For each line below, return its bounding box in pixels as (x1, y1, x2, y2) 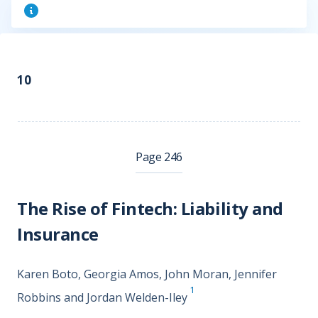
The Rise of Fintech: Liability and (17, 197, 283, 220)
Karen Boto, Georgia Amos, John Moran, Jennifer (17, 266, 277, 282)
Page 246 (136, 149, 182, 165)
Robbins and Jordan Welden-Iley (17, 290, 187, 306)
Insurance (17, 222, 99, 246)
